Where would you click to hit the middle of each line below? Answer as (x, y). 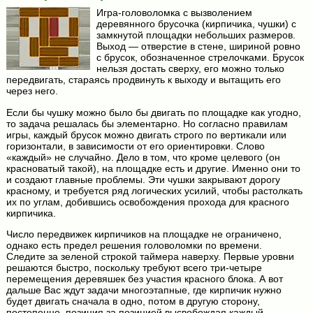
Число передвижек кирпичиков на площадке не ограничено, (144, 234)
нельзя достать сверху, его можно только (190, 69)
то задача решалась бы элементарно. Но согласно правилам (147, 123)
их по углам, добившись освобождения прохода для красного (147, 202)
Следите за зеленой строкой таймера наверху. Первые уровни (150, 257)
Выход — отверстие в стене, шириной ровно (198, 46)
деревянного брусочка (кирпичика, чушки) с (196, 24)
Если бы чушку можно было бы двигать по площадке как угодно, (153, 112)
